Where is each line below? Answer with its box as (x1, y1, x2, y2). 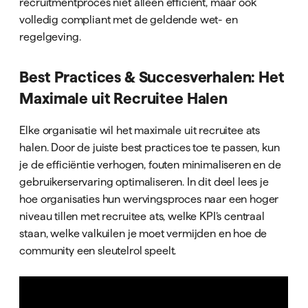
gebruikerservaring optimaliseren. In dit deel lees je (19, 175, 269, 188)
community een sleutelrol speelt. (19, 244, 177, 257)
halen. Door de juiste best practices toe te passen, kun (19, 141, 280, 154)
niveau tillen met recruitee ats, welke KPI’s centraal (19, 210, 265, 223)
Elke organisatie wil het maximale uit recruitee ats (19, 124, 261, 137)
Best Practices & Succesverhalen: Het (19, 69, 285, 86)
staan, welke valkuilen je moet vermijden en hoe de (19, 227, 267, 240)
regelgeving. (19, 30, 81, 43)
